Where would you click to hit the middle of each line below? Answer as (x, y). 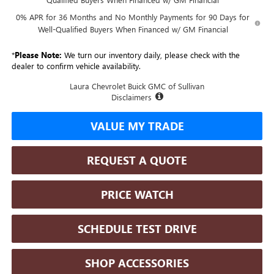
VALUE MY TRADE (137, 126)
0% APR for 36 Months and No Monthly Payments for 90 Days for (133, 17)
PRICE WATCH (137, 195)
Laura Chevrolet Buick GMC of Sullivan (137, 86)
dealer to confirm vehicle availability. (76, 66)
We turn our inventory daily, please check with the (150, 55)
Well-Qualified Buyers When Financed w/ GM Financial (133, 29)
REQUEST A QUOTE (137, 161)
